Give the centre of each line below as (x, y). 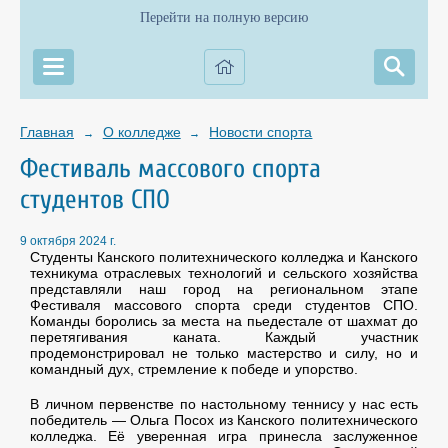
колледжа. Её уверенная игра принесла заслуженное (224, 436)
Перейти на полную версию (224, 17)
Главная (47, 132)
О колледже (141, 132)
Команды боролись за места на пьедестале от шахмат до (224, 321)
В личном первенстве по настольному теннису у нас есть (224, 404)
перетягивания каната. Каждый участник (224, 337)
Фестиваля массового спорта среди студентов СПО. (224, 305)
